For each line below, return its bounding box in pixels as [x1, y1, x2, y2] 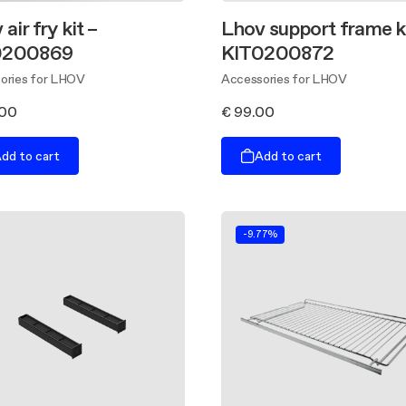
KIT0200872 [221, 39, 334, 66]
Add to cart [255, 146, 322, 165]
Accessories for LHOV [221, 70, 347, 88]
